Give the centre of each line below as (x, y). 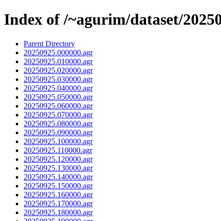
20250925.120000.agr (58, 159)
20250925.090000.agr (58, 132)
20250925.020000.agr (58, 70)
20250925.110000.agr (58, 150)
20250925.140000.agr (58, 177)
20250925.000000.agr (58, 52)
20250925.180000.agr (58, 212)
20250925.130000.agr (58, 168)
